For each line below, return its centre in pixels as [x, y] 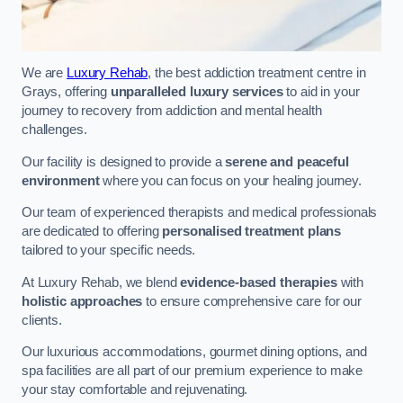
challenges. [54, 130]
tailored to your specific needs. [109, 251]
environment [61, 180]
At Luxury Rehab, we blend [101, 282]
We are [44, 73]
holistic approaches [82, 301]
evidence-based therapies [259, 282]
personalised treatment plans [252, 232]
